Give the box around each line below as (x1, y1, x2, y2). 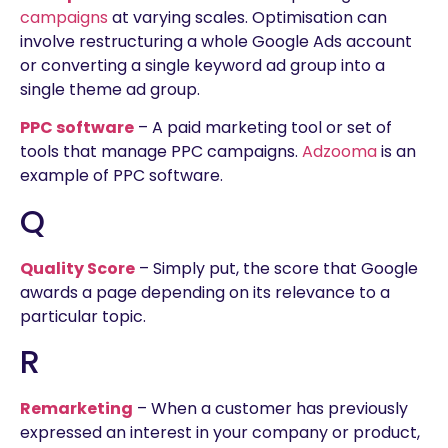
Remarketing (20, 397, 133, 421)
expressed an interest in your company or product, (20, 421, 420, 445)
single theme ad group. (20, 78, 200, 102)
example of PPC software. (20, 164, 223, 188)
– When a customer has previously (133, 397, 408, 421)
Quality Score (20, 256, 135, 280)
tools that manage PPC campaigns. (20, 140, 302, 164)
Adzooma (302, 140, 377, 164)
